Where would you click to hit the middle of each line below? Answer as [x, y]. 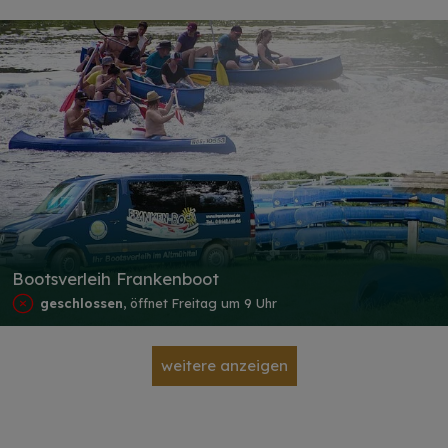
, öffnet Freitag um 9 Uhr [200, 303]
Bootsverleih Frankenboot [115, 278]
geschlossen [82, 303]
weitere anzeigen [224, 366]
